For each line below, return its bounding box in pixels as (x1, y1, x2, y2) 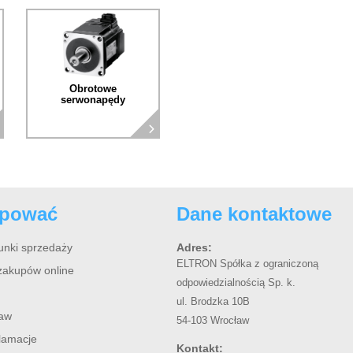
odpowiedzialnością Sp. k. (176, 277, 295, 289)
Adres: (176, 241, 212, 255)
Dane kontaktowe (176, 203, 332, 226)
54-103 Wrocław (176, 314, 249, 327)
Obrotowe (69, 83, 117, 95)
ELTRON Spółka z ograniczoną (176, 258, 318, 270)
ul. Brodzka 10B (176, 295, 250, 308)
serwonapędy (60, 94, 125, 106)
